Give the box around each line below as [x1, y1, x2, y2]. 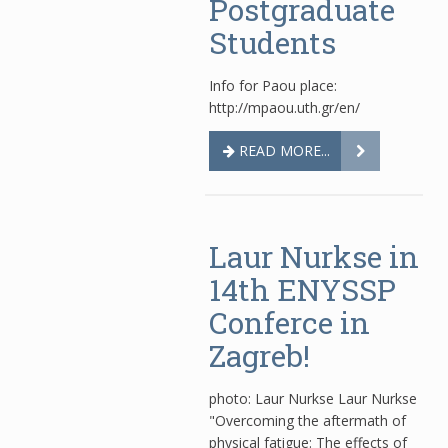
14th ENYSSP [209, 270, 396, 309]
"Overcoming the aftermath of [209, 411, 406, 430]
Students [209, 23, 336, 62]
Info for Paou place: [209, 76, 337, 95]
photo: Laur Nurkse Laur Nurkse [209, 389, 417, 408]
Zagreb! [209, 336, 310, 375]
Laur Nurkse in [209, 237, 419, 276]
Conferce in [209, 303, 370, 342]
